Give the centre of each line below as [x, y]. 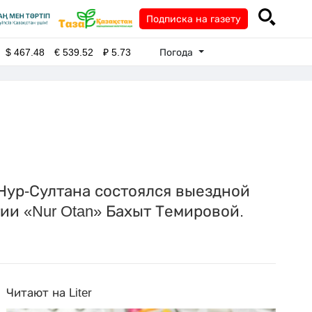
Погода [178, 52]
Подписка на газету [194, 19]
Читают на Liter [49, 293]
